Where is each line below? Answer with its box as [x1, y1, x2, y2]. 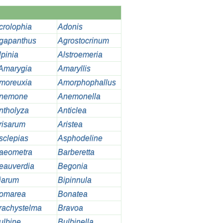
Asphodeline [57, 134, 103, 143]
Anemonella [57, 92, 101, 101]
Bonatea [57, 190, 88, 199]
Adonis [57, 22, 83, 31]
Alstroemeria [57, 50, 103, 59]
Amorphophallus [57, 78, 116, 87]
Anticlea [57, 106, 87, 115]
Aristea [57, 120, 83, 129]
